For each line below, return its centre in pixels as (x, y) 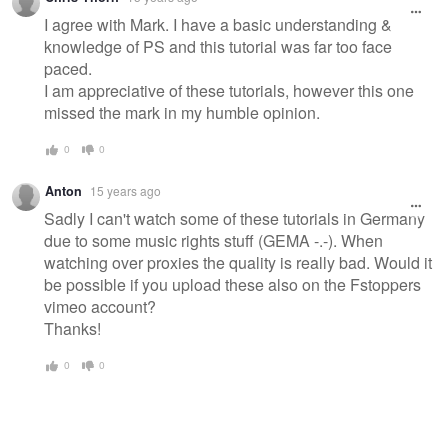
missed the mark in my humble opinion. (182, 113)
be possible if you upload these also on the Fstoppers (232, 285)
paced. (70, 69)
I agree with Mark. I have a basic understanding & (218, 25)
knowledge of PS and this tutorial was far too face (218, 47)
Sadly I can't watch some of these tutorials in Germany (234, 219)
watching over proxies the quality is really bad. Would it (238, 263)
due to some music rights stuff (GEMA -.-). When (213, 241)
